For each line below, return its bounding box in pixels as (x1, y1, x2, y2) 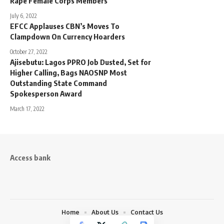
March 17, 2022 (10, 105, 44, 112)
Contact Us (130, 208, 163, 216)
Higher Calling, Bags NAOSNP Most (10, 68, 127, 77)
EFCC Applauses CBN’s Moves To (10, 21, 119, 30)
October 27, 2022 (10, 48, 47, 55)
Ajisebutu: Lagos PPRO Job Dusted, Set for (10, 57, 151, 66)
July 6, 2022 (10, 12, 37, 19)
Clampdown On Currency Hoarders (10, 32, 125, 41)
